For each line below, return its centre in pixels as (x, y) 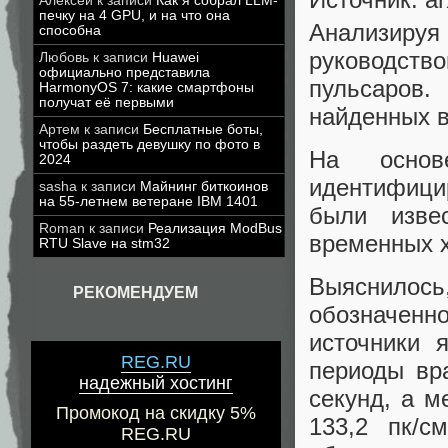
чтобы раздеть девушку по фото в (149, 144)
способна (70, 30)
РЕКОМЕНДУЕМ (135, 292)
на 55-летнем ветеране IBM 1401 (148, 201)
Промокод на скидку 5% (156, 413)
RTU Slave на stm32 (104, 243)
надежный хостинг (156, 383)
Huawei (175, 57)
